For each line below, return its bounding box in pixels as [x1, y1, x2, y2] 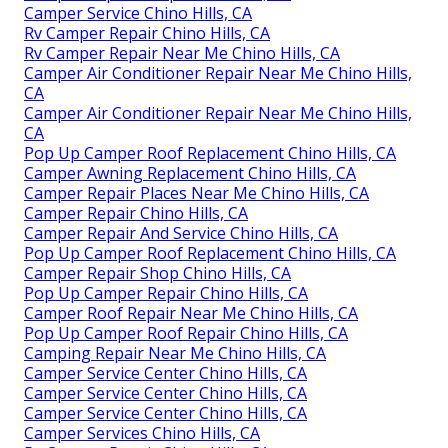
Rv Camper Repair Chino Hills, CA [24, 21, 270, 44]
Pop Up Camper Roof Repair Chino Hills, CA [24, 321, 348, 344]
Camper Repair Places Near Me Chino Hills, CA [24, 181, 369, 204]
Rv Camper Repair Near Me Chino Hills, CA [24, 41, 340, 64]
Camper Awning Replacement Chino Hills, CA [24, 161, 356, 184]
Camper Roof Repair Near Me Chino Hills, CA [24, 301, 358, 324]
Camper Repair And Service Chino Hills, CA [24, 221, 338, 244]
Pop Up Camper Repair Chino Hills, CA [24, 281, 308, 304]
